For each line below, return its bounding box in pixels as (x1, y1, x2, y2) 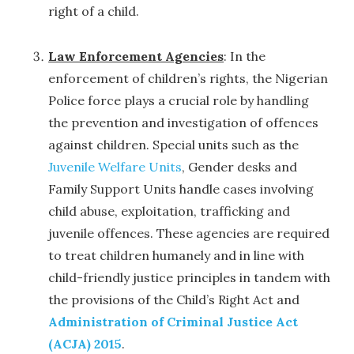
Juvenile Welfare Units (48, 159, 183, 175)
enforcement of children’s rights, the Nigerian (48, 70, 329, 87)
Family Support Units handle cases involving (48, 181, 314, 198)
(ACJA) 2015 (48, 336, 122, 352)
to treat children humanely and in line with (48, 247, 305, 264)
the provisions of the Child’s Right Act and (48, 292, 300, 308)
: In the (224, 48, 266, 65)
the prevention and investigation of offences (48, 115, 319, 131)
